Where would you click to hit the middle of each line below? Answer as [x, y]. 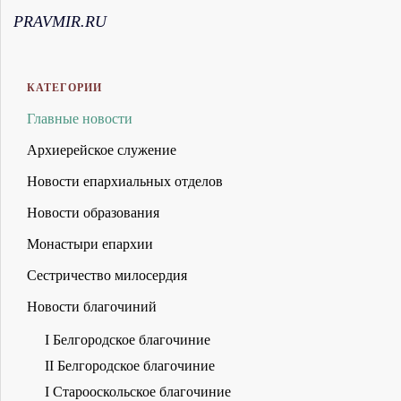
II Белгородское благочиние [130, 366]
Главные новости [80, 119]
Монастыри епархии [90, 244]
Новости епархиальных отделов [125, 182]
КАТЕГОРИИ [64, 88]
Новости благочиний [92, 307]
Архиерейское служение [102, 150]
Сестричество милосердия [107, 276]
